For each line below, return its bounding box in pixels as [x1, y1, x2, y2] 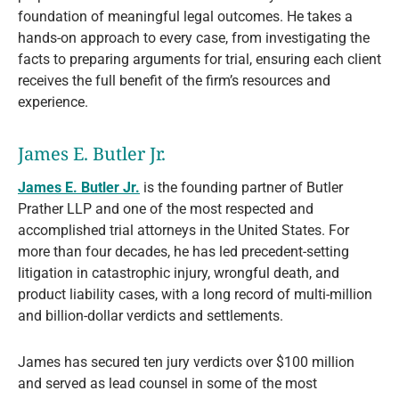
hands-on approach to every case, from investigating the [18, 29, 370, 47]
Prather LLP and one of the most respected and [18, 200, 313, 218]
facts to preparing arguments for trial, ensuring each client [18, 51, 381, 69]
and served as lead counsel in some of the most [18, 375, 317, 393]
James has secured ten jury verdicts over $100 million [18, 354, 354, 371]
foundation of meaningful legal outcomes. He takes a [18, 8, 353, 26]
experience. [18, 94, 88, 111]
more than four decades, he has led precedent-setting [18, 243, 349, 261]
